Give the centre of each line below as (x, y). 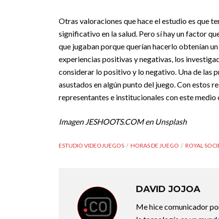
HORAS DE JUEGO (155, 145)
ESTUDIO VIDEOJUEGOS (91, 145)
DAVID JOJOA (168, 189)
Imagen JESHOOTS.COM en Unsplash (123, 121)
